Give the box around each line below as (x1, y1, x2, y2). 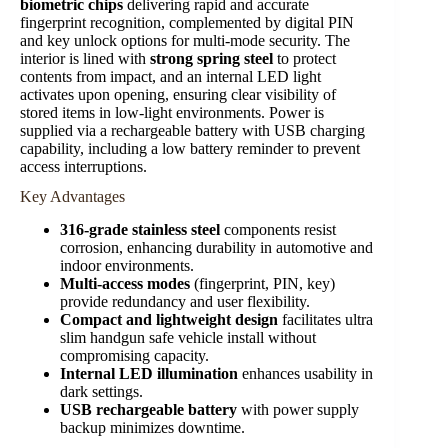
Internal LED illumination (60, 365, 238, 383)
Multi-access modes (60, 275, 190, 293)
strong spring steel (150, 49, 273, 67)
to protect (273, 49, 336, 67)
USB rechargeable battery (60, 401, 237, 419)
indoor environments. (60, 257, 194, 275)
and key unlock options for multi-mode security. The (20, 31, 350, 49)
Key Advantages (20, 188, 125, 206)
